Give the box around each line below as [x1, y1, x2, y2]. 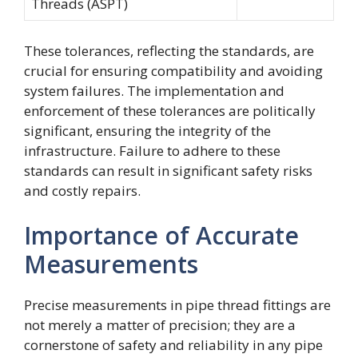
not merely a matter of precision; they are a [24, 315, 296, 334]
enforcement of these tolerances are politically [24, 101, 316, 120]
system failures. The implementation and [24, 82, 284, 100]
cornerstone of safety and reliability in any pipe [24, 335, 323, 354]
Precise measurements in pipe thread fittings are [24, 295, 331, 314]
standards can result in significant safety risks [24, 161, 312, 180]
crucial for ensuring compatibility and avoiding [24, 62, 323, 80]
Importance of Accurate [24, 218, 299, 252]
